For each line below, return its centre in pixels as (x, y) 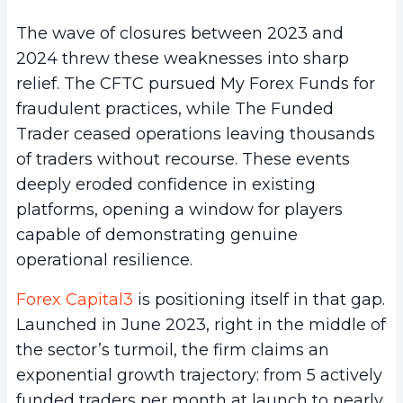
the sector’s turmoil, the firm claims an (173, 350)
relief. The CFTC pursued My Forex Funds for (196, 84)
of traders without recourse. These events (183, 160)
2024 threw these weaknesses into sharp (183, 59)
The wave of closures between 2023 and (180, 34)
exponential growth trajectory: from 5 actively (199, 376)
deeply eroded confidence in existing (166, 185)
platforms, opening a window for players (179, 210)
